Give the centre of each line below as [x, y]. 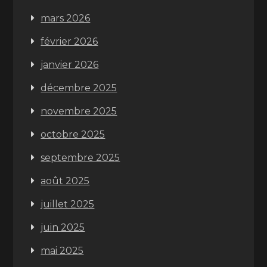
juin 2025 [63, 227]
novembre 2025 [79, 111]
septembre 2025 [80, 158]
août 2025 [65, 181]
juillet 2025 [68, 204]
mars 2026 [66, 18]
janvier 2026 [70, 65]
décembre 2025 [79, 88]
